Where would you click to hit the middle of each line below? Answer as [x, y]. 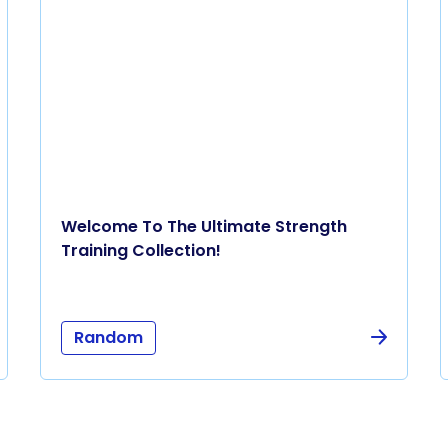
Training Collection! [140, 250]
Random [108, 337]
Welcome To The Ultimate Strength [203, 226]
